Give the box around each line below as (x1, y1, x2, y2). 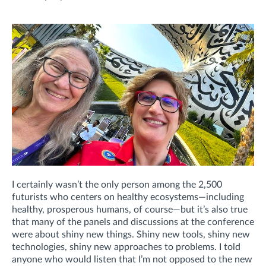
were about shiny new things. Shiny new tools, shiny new (12, 229, 250, 239)
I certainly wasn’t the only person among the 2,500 (12, 179, 222, 189)
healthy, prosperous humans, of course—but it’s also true (12, 204, 248, 214)
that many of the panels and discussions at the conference (12, 217, 254, 227)
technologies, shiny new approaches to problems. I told (12, 242, 240, 252)
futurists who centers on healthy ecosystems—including (12, 192, 244, 202)
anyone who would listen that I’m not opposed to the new (12, 254, 252, 264)
